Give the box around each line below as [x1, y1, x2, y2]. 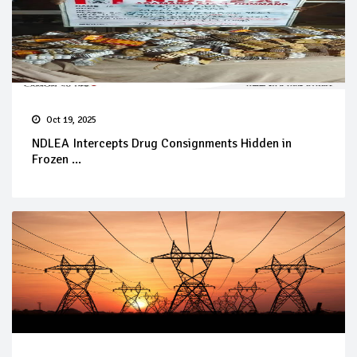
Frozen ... [32, 151, 81, 168]
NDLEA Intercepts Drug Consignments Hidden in [32, 135, 292, 152]
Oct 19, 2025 [46, 114, 96, 127]
